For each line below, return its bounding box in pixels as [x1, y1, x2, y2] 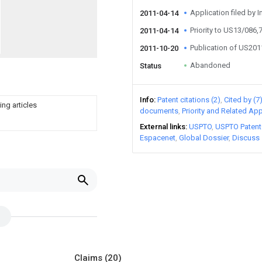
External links [140, 122, 185, 131]
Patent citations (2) [157, 95, 220, 104]
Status [140, 61, 161, 70]
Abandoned [190, 61, 230, 70]
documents [140, 106, 178, 115]
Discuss [232, 133, 260, 142]
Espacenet [140, 133, 175, 142]
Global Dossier [179, 133, 229, 142]
